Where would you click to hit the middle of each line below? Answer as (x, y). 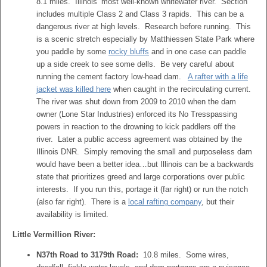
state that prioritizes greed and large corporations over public (141, 177)
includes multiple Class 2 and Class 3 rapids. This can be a (140, 14)
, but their (218, 202)
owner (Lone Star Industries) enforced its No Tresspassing (137, 114)
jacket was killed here (74, 89)
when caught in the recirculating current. (182, 89)
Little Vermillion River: (54, 235)
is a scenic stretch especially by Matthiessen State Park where (145, 39)
